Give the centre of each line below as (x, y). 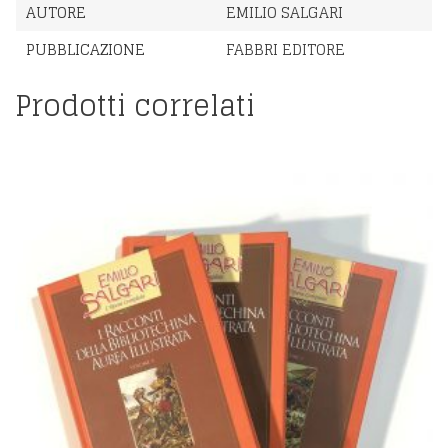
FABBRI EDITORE (285, 49)
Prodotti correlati (135, 106)
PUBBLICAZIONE (85, 49)
